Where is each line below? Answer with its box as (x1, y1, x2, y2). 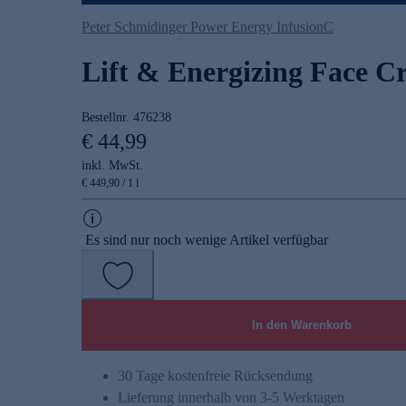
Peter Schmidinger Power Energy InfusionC (82, 19, 333, 35)
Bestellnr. (82, 111, 133, 125)
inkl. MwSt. (82, 159, 143, 173)
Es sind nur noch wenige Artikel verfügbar (85, 232, 328, 248)
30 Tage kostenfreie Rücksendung (118, 368, 313, 384)
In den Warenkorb (251, 318, 352, 333)
